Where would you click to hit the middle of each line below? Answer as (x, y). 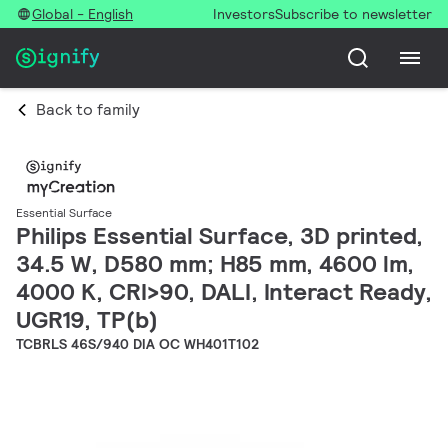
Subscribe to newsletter (353, 14)
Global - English (82, 14)
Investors (244, 14)
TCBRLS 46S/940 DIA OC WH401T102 (138, 344)
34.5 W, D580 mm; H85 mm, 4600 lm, (215, 264)
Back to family (88, 109)
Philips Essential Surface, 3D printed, (219, 236)
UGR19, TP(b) (87, 320)
